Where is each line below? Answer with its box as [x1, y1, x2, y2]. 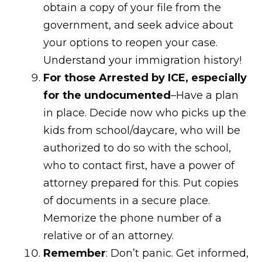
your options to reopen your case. [43, 36, 220, 49]
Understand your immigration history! [43, 54, 242, 67]
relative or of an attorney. [43, 229, 174, 242]
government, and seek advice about [43, 19, 233, 32]
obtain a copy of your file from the [43, 1, 221, 14]
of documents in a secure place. [43, 194, 210, 207]
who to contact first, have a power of [43, 159, 235, 172]
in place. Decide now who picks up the [43, 106, 246, 119]
